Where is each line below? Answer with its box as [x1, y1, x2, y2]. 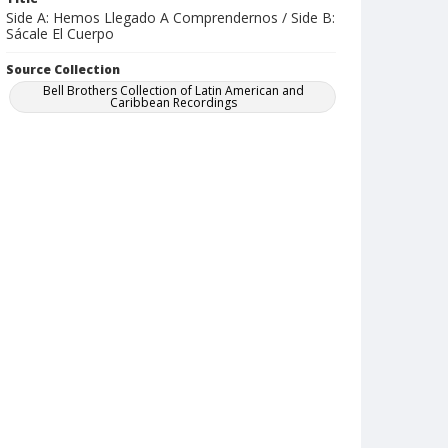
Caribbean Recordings [110, 94, 238, 111]
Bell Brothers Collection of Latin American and [43, 82, 305, 99]
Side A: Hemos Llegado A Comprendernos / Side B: [6, 8, 335, 27]
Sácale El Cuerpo [6, 24, 114, 43]
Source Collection [6, 61, 120, 78]
